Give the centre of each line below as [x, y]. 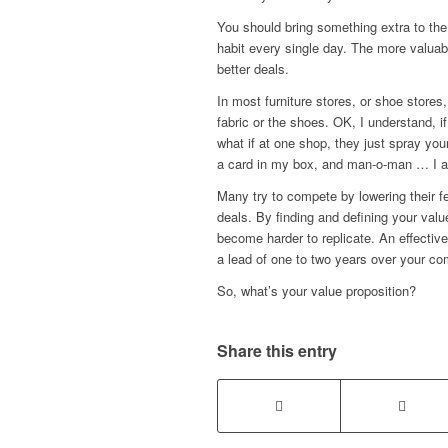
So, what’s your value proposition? [316, 290]
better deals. [253, 68]
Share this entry [277, 351]
